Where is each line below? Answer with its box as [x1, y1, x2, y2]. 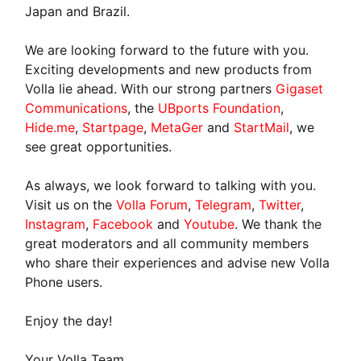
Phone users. [25, 273, 103, 290]
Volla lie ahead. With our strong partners [25, 80, 276, 97]
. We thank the [234, 215, 322, 232]
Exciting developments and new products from [25, 60, 313, 77]
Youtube [184, 215, 235, 232]
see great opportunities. [25, 138, 172, 155]
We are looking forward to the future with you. [25, 41, 309, 58]
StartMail [234, 118, 290, 135]
